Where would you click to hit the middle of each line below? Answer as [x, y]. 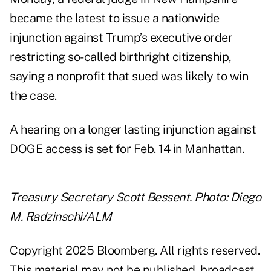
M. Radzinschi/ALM [61, 217]
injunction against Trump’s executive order [121, 38]
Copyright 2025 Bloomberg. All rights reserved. [135, 251]
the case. [33, 96]
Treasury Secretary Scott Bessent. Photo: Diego [135, 198]
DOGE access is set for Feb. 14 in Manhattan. [127, 149]
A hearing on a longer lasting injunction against [133, 130]
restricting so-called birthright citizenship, [121, 57]
